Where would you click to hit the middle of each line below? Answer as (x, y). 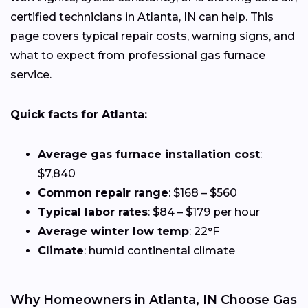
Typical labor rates (93, 212)
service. (31, 75)
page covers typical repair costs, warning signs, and (153, 36)
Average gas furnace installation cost (149, 155)
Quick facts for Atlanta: (79, 115)
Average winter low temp (113, 232)
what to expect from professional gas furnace (138, 56)
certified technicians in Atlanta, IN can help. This (142, 17)
